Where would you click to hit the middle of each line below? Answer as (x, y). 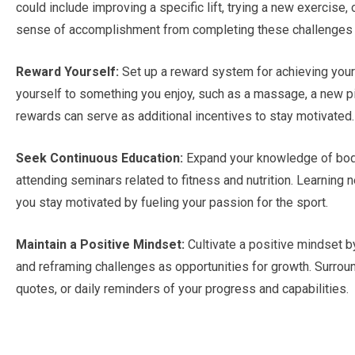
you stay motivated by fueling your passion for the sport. (172, 203)
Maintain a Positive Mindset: (100, 245)
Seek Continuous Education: (99, 158)
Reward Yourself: (67, 72)
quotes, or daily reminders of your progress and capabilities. (182, 289)
